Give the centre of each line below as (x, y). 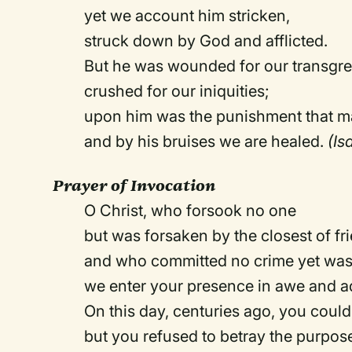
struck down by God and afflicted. (206, 41)
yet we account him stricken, (187, 16)
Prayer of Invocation (134, 185)
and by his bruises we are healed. (206, 141)
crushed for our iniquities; (177, 91)
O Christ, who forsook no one (191, 211)
